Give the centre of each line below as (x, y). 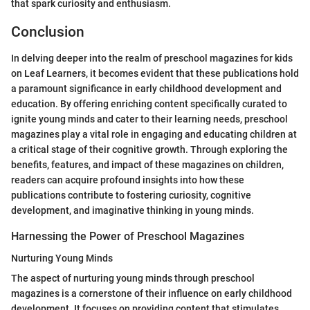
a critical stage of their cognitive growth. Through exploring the (149, 150)
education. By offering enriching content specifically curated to (149, 104)
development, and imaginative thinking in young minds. (133, 211)
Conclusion (48, 31)
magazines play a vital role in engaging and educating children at (154, 135)
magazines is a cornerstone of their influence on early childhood (152, 294)
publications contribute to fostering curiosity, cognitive (131, 195)
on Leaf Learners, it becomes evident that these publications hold (155, 74)
